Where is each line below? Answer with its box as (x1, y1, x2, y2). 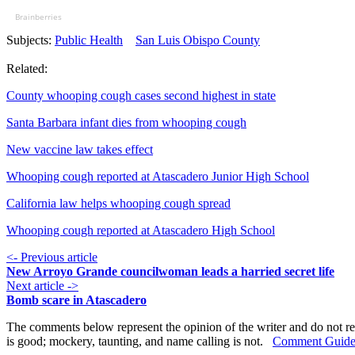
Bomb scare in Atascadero (6, 293, 147, 307)
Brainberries (14, 11, 62, 23)
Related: (6, 62, 48, 76)
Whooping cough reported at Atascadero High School (6, 223, 275, 238)
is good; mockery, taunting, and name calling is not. (6, 334, 273, 349)
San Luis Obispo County (136, 33, 260, 48)
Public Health (55, 33, 123, 48)
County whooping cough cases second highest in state (6, 89, 276, 103)
